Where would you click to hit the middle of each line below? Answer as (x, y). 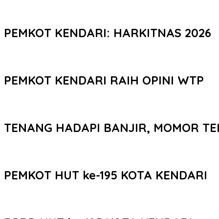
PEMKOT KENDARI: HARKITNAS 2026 (108, 33)
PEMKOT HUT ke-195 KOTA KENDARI (106, 175)
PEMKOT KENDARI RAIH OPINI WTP (104, 80)
